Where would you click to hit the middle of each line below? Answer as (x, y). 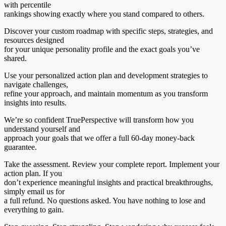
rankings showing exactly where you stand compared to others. (104, 14)
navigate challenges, (36, 84)
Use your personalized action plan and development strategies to (106, 75)
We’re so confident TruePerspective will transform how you (99, 120)
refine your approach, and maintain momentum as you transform (106, 93)
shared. (15, 58)
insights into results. (35, 102)
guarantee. (20, 147)
